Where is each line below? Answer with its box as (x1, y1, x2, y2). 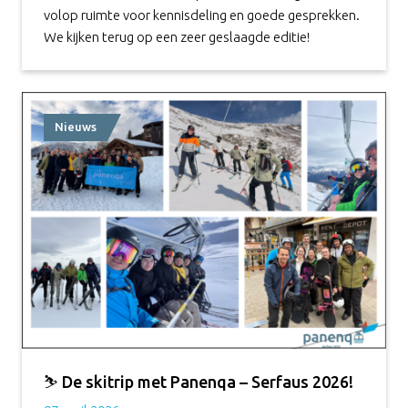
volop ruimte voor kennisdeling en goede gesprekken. (44, 7, 360, 24)
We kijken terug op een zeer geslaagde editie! (44, 29, 310, 46)
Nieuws (55, 120, 97, 134)
